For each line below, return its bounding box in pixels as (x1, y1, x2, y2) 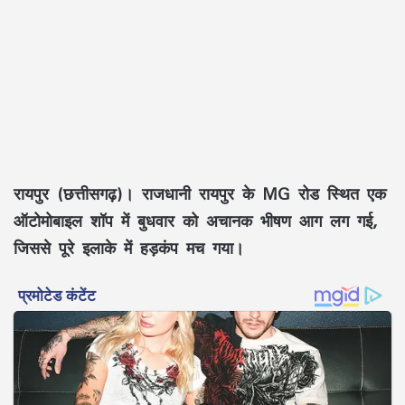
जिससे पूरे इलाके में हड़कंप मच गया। (14, 230, 244, 265)
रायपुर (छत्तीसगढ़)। (14, 175, 134, 211)
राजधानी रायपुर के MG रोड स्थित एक (134, 175, 386, 211)
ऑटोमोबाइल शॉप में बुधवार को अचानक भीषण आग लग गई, (14, 202, 377, 238)
